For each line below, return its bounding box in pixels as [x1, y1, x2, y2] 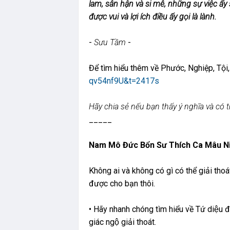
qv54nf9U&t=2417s [89, 75, 159, 86]
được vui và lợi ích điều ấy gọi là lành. [89, 11, 217, 22]
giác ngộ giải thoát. [89, 217, 156, 227]
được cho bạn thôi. [89, 178, 155, 188]
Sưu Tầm [94, 37, 126, 47]
